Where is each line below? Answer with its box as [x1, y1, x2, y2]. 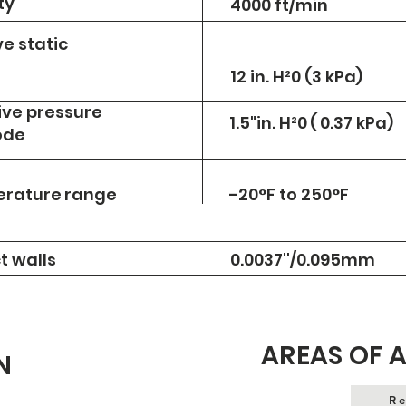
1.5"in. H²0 [229, 111, 307, 134]
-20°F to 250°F [229, 183, 349, 206]
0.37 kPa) [320, 111, 393, 134]
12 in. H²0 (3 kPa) [230, 65, 362, 88]
